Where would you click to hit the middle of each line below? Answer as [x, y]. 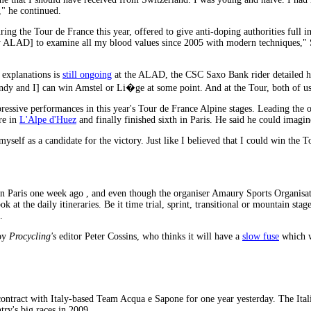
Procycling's [33, 236]
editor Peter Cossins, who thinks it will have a [149, 236]
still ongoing [87, 74]
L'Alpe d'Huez [48, 119]
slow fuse [261, 236]
